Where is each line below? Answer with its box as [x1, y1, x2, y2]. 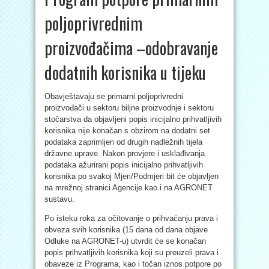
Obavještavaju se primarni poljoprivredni [44, 92, 183, 101]
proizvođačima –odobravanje [44, 35, 218, 60]
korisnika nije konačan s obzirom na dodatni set [44, 126, 210, 135]
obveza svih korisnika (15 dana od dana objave [44, 225, 208, 234]
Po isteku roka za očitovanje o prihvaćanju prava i [44, 214, 218, 223]
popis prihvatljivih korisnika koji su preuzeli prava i [44, 248, 219, 257]
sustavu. [44, 195, 74, 204]
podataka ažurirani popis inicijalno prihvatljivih [44, 160, 203, 169]
